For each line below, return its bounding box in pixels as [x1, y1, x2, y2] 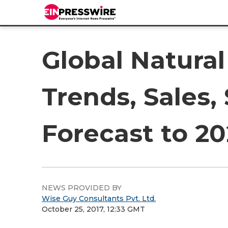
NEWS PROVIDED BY [42, 183, 122, 192]
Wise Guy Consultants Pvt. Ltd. [42, 194, 156, 203]
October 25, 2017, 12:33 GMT [42, 205, 145, 214]
